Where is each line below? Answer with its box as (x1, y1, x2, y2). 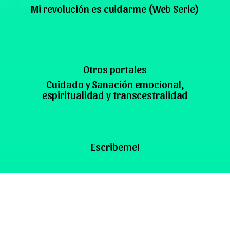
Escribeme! (90, 140, 140, 153)
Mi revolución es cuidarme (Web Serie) (31, 2, 199, 15)
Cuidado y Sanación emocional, (46, 78, 184, 90)
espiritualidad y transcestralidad (42, 88, 188, 101)
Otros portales (83, 63, 147, 75)
